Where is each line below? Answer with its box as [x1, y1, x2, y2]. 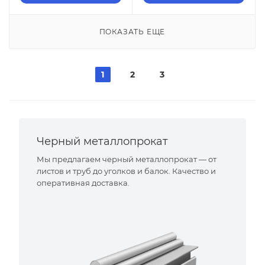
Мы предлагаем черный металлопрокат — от [37, 154, 216, 164]
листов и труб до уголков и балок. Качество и [37, 166, 216, 176]
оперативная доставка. [37, 178, 130, 188]
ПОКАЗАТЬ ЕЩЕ [99, 27, 166, 36]
